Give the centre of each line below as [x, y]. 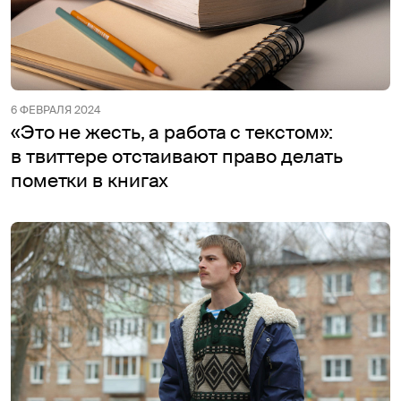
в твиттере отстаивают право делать [177, 156]
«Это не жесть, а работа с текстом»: [172, 132]
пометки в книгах [90, 180]
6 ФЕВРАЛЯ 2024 [55, 110]
